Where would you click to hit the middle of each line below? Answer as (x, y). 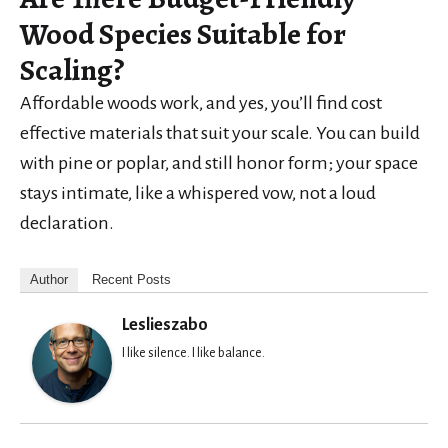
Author (49, 279)
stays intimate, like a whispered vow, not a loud (198, 192)
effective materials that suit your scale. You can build (220, 132)
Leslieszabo (165, 324)
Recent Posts (131, 279)
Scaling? (72, 69)
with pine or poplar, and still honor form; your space (219, 162)
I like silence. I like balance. (193, 352)
